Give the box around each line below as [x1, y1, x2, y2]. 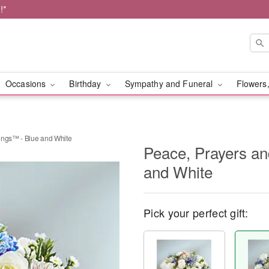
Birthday [69, 77, 104, 89]
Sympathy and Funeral [124, 77, 216, 89]
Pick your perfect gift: [144, 205, 248, 220]
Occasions [5, 77, 49, 89]
